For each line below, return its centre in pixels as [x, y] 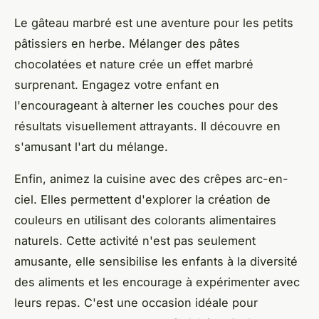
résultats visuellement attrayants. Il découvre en [147, 126]
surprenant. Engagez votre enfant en [117, 85]
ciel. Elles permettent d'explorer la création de [142, 200]
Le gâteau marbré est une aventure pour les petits [154, 23]
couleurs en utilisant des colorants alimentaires [145, 220]
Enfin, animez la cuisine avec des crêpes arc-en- [151, 179]
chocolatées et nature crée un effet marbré [134, 64]
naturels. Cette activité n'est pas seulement [135, 241]
